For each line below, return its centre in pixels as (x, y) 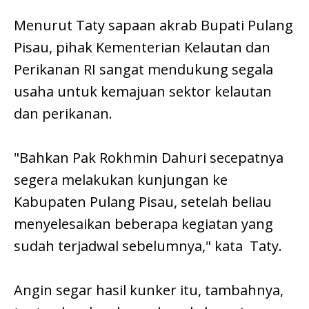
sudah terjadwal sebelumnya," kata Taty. (148, 246)
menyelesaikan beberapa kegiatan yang (143, 224)
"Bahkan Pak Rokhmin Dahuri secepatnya (149, 158)
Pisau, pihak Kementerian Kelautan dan (142, 48)
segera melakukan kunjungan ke (121, 180)
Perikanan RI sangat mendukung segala (143, 70)
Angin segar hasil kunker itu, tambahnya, (149, 290)
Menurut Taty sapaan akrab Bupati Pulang (153, 26)
